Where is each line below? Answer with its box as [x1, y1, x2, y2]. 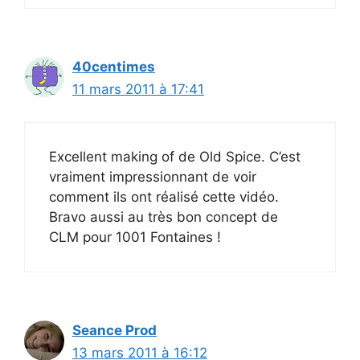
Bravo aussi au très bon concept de [49, 208, 278, 225]
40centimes [72, 59, 155, 76]
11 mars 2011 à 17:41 [72, 81, 204, 98]
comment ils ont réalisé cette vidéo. [49, 188, 279, 205]
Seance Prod [72, 321, 157, 338]
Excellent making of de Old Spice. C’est [49, 148, 301, 165]
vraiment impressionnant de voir [49, 168, 256, 185]
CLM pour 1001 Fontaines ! [49, 228, 221, 245]
